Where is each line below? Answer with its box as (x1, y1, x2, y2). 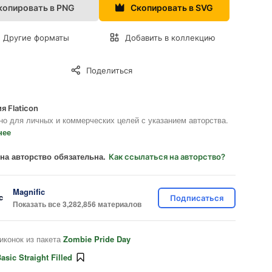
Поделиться (86, 66, 132, 75)
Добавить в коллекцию (125, 33, 216, 42)
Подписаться (170, 193, 223, 203)
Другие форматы (3, 33, 69, 42)
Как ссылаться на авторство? (109, 152, 225, 161)
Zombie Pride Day (63, 233, 131, 245)
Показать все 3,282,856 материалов (13, 198, 141, 209)
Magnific (13, 185, 45, 197)
